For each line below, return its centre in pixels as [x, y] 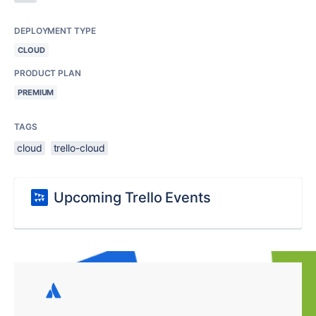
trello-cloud [79, 148]
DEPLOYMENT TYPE [55, 31]
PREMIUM [36, 92]
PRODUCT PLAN [48, 73]
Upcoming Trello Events [132, 197]
